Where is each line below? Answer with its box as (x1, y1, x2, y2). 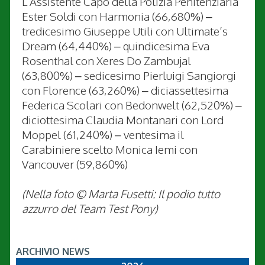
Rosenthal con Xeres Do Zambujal (22, 53, 191, 67)
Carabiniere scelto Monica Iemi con (22, 141, 198, 156)
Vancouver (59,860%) (22, 156, 128, 171)
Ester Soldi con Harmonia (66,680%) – (22, 8, 212, 23)
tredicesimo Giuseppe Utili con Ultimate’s (22, 23, 228, 38)
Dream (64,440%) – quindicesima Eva (22, 38, 209, 53)
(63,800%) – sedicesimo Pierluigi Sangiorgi (22, 67, 236, 82)
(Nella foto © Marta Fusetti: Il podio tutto (22, 186, 220, 201)
